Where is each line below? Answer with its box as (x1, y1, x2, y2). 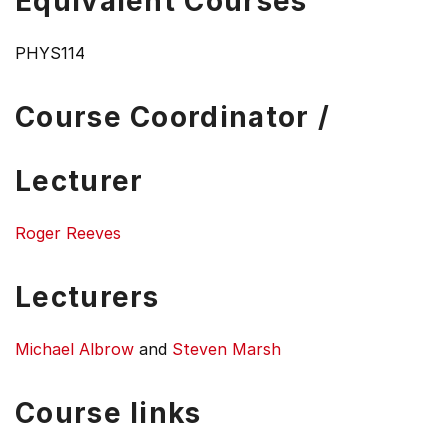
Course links (15, 396, 202, 430)
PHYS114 (15, 43, 85, 63)
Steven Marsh (172, 339, 281, 359)
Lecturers (15, 280, 160, 314)
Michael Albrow (15, 339, 134, 359)
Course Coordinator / (15, 100, 330, 134)
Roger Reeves (15, 223, 121, 243)
